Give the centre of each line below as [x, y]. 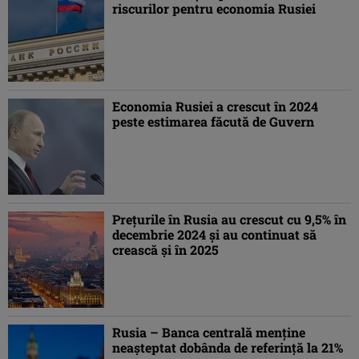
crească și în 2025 [165, 250]
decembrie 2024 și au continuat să [214, 235]
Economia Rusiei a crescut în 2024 [215, 107]
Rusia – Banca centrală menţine [209, 333]
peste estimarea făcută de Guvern [213, 122]
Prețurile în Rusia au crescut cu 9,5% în [229, 220]
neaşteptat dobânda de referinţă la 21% [228, 348]
